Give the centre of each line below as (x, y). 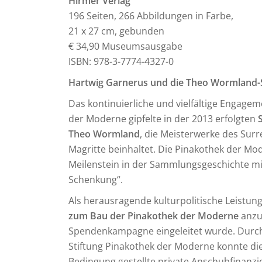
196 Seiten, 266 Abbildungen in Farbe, (151, 16)
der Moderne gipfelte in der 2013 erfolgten (163, 119)
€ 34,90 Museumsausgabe (125, 46)
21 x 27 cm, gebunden (116, 31)
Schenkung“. (96, 180)
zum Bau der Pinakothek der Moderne (154, 216)
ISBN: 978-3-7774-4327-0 (121, 61)
